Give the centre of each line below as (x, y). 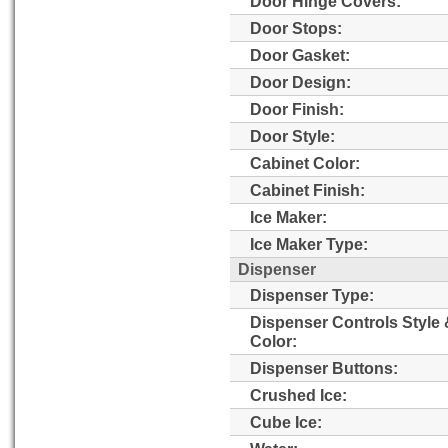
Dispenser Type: (312, 295)
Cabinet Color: (305, 163)
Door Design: (300, 82)
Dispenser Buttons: (324, 368)
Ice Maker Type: (309, 244)
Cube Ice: (286, 422)
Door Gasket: (300, 55)
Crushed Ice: (298, 395)
